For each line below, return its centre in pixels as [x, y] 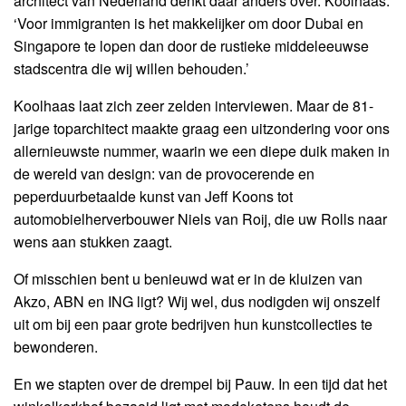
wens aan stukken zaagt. [93, 242]
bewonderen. [56, 347]
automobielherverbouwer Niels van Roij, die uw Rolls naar [200, 219]
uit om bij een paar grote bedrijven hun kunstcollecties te [193, 324]
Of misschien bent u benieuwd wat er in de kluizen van [188, 279]
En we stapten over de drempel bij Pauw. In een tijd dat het [200, 384]
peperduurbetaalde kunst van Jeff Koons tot [153, 197]
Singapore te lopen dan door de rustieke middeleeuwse [191, 46]
